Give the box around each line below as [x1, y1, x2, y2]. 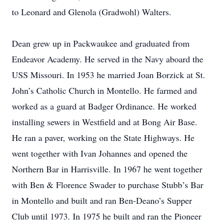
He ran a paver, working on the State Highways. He [12, 132, 194, 143]
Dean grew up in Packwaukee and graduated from [12, 37, 190, 49]
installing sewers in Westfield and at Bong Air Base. [12, 116, 197, 128]
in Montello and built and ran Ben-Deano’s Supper [12, 194, 192, 206]
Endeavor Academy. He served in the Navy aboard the [12, 53, 203, 65]
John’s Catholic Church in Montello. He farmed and [12, 84, 197, 96]
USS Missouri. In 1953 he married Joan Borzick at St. [12, 69, 205, 81]
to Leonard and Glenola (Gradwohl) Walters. [12, 6, 171, 18]
